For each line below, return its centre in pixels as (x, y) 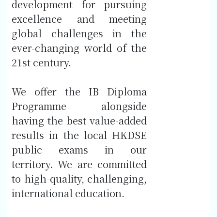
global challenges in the (79, 33)
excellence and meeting (79, 19)
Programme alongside (79, 106)
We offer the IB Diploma (79, 92)
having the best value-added (79, 121)
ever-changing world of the (79, 48)
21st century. (43, 62)
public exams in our (79, 150)
